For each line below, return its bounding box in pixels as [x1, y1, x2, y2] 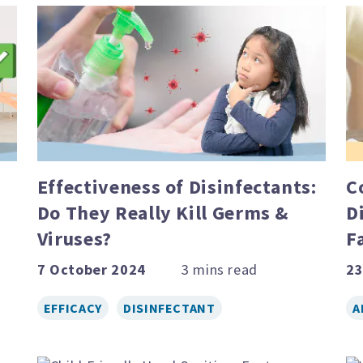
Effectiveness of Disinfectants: [36, 173, 317, 199]
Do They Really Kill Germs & [36, 199, 289, 225]
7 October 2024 [36, 259, 146, 279]
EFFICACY [43, 299, 102, 316]
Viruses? [36, 225, 112, 251]
